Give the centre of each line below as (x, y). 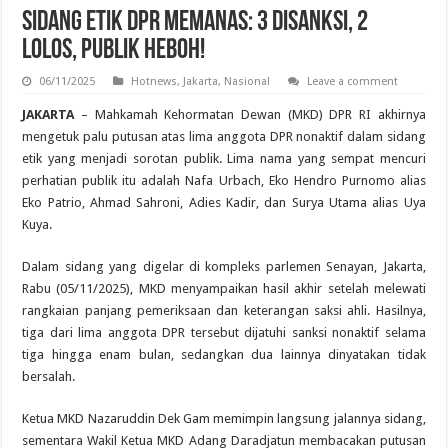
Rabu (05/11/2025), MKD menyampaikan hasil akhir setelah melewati (224, 288)
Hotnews (154, 81)
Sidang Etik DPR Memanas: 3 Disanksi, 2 (195, 22)
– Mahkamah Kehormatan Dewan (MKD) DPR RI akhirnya (250, 114)
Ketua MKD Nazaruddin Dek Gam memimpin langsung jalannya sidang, (224, 418)
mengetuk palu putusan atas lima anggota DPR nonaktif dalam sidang (224, 136)
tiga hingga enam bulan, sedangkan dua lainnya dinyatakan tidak (224, 354)
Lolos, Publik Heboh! (114, 50)
